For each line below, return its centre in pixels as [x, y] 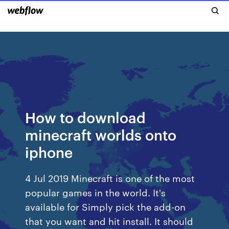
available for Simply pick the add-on [106, 206]
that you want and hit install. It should [109, 221]
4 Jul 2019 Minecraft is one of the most [110, 178]
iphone [49, 152]
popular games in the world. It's [96, 192]
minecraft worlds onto [101, 134]
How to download [86, 117]
